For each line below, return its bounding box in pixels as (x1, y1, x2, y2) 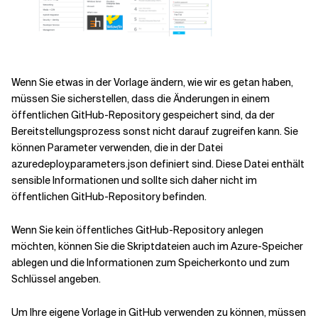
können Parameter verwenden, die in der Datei (11, 141, 223, 155)
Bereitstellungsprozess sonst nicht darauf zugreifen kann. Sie (11, 125, 298, 138)
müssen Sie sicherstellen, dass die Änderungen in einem (11, 92, 270, 106)
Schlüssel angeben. (11, 273, 101, 286)
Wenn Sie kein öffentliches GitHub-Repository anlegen (11, 224, 263, 237)
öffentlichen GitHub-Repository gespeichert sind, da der (11, 109, 275, 122)
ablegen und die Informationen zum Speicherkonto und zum (11, 256, 290, 270)
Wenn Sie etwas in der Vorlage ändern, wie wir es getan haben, (11, 76, 293, 89)
